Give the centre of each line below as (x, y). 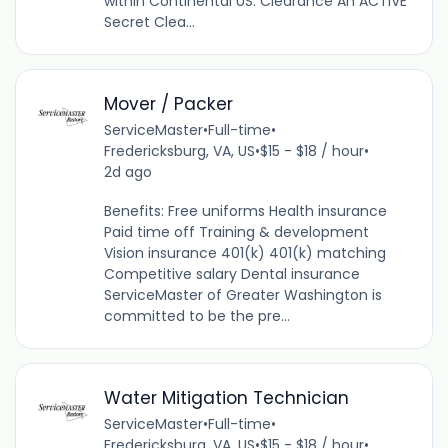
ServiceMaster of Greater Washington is (242, 294)
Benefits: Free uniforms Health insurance (245, 210)
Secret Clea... (149, 21)
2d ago (127, 171)
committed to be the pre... (196, 315)
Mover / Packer (168, 103)
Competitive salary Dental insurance (231, 273)
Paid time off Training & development (236, 231)
